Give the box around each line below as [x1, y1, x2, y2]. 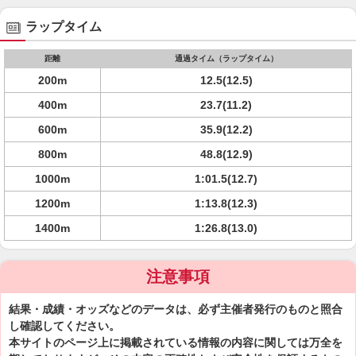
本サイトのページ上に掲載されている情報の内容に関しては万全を [9, 336, 342, 349]
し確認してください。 [9, 319, 120, 332]
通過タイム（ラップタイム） [174, 54, 278, 63]
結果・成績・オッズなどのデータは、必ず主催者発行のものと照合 [9, 303, 342, 315]
